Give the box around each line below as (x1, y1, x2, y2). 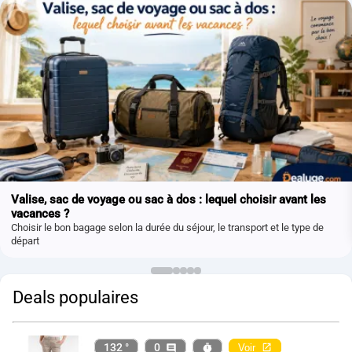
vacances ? (10, 206, 69, 221)
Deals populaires (13, 288, 138, 308)
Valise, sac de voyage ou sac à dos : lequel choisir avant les (10, 192, 326, 207)
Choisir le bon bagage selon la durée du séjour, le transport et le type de (10, 221, 324, 233)
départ (10, 234, 39, 247)
